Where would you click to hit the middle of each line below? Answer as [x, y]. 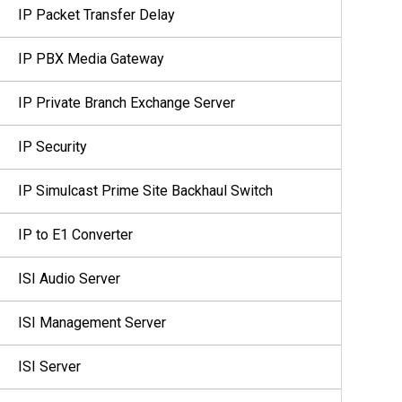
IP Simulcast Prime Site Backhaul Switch [145, 191]
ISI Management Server [92, 323]
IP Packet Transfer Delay [96, 15]
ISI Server [49, 367]
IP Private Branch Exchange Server [127, 103]
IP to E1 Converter [75, 235]
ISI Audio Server [69, 279]
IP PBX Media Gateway [91, 59]
